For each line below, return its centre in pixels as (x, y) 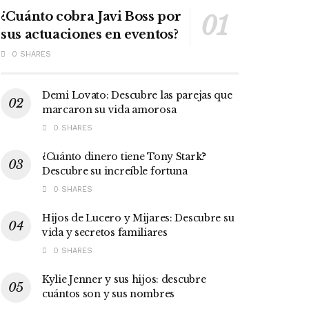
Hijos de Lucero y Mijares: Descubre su (138, 218)
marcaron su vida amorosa (109, 109)
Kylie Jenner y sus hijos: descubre (124, 279)
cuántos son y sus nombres (109, 293)
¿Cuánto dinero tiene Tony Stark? (124, 156)
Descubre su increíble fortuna (115, 171)
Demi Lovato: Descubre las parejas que (137, 95)
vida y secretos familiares (105, 232)
